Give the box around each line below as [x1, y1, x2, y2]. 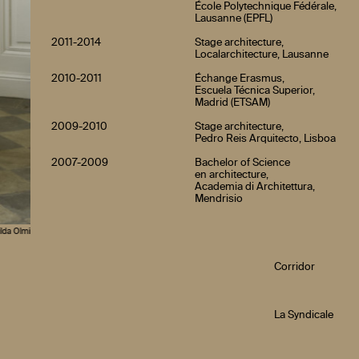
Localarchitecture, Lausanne [195, 48, 329, 61]
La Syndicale [273, 309, 333, 321]
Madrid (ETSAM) [195, 96, 271, 109]
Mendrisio [195, 192, 244, 205]
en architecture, [195, 168, 269, 181]
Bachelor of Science [195, 156, 291, 169]
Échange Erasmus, [195, 72, 285, 85]
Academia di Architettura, [195, 180, 316, 193]
